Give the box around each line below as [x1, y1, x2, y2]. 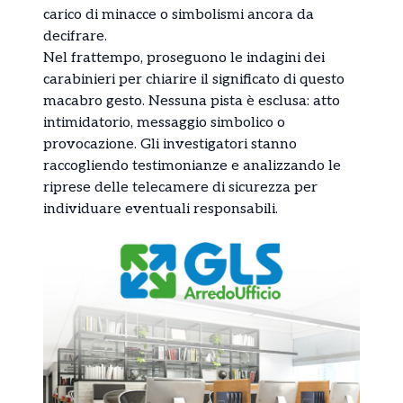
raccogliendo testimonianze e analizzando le [43, 157, 341, 175]
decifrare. [43, 27, 107, 45]
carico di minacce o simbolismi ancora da [43, 5, 314, 23]
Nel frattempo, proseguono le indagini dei [43, 49, 325, 67]
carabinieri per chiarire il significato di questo [43, 70, 345, 88]
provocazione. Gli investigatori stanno [43, 135, 297, 153]
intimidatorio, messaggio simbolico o [43, 113, 285, 131]
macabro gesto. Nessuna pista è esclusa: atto [43, 92, 340, 110]
